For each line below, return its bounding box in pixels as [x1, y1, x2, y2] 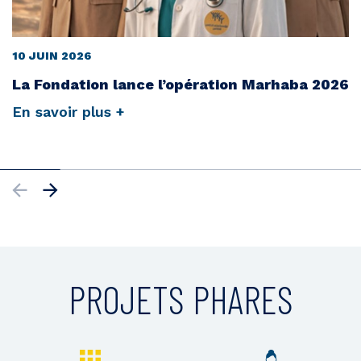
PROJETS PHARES [68, 276, 293, 323]
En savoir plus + [12, 103, 124, 121]
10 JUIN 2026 [12, 49, 91, 63]
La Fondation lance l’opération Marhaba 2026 [12, 76, 349, 93]
